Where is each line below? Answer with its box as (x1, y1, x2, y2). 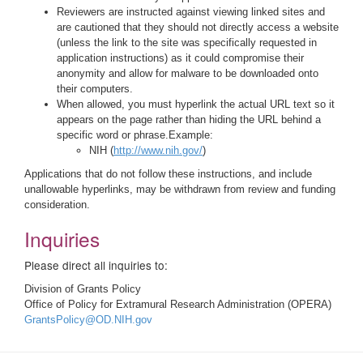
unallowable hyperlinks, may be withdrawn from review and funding (24, 183, 335, 195)
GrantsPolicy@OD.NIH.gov (24, 314, 152, 326)
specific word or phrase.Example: (57, 129, 213, 141)
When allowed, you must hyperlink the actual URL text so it (57, 98, 335, 110)
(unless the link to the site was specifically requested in (57, 36, 317, 49)
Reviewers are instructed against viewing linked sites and (57, 6, 325, 18)
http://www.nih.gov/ (113, 144, 203, 156)
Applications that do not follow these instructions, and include (24, 168, 312, 180)
